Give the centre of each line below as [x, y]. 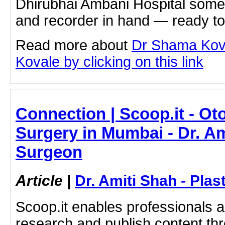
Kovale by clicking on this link [109, 62]
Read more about [74, 45]
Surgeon [49, 152]
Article [39, 180]
